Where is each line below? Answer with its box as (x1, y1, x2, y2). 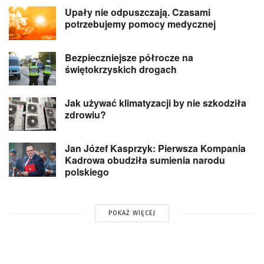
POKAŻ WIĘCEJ (108, 209, 156, 217)
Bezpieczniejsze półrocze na (65, 50, 193, 64)
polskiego (65, 165, 109, 179)
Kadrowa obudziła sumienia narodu (65, 153, 225, 167)
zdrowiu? (65, 108, 106, 122)
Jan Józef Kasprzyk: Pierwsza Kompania (65, 141, 246, 156)
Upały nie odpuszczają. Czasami (65, 5, 210, 19)
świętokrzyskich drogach (65, 62, 177, 76)
